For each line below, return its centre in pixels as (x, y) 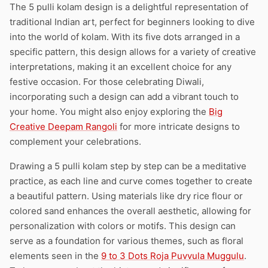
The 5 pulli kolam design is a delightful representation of (129, 7)
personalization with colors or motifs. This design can (123, 226)
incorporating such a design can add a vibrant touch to (124, 97)
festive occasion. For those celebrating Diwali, (107, 82)
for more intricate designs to (179, 127)
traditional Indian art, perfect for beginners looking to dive (132, 22)
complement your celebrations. (75, 141)
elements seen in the (55, 256)
